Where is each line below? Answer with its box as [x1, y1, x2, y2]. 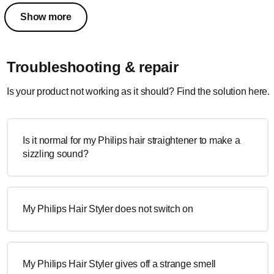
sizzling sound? [23, 149, 89, 159]
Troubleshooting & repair [7, 59, 179, 75]
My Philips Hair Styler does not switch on [23, 204, 193, 214]
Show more [20, 12, 72, 22]
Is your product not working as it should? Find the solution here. [7, 86, 270, 97]
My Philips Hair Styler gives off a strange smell [23, 259, 216, 269]
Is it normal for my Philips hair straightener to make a [23, 135, 240, 146]
